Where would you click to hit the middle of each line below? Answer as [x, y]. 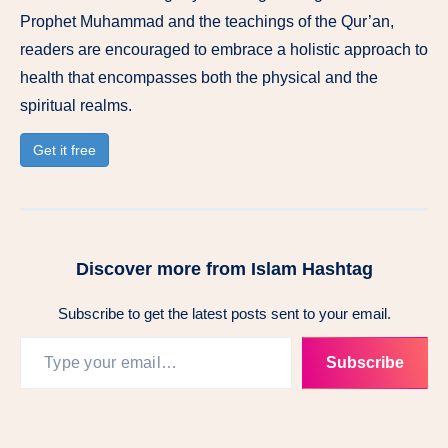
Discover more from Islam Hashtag [224, 268]
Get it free [64, 149]
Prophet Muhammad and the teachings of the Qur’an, [207, 21]
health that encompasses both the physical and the [199, 77]
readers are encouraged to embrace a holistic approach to [224, 49]
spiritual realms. [76, 105]
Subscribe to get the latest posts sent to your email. [224, 314]
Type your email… [44, 336]
